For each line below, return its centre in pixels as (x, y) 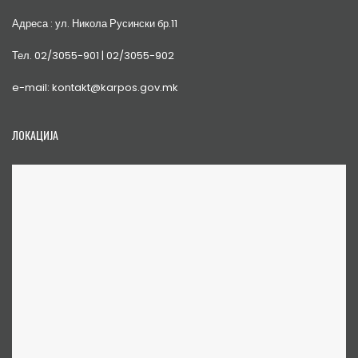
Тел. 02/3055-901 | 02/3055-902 (93, 55)
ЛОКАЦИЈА (35, 134)
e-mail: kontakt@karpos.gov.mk (95, 87)
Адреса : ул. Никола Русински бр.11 (95, 23)
